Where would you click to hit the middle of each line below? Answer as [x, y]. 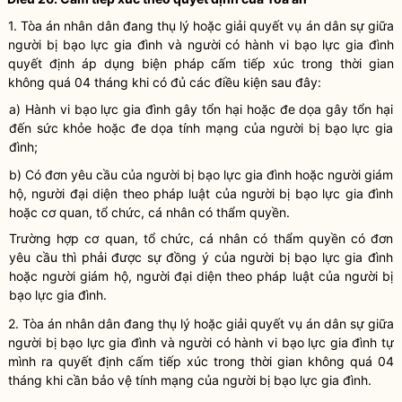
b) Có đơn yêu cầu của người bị [103, 175]
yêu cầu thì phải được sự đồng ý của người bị [152, 257]
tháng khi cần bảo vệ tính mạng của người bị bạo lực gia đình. [190, 380]
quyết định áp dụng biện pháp [110, 63]
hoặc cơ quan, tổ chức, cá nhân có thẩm [129, 212]
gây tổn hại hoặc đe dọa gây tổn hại [282, 109]
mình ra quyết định [68, 361]
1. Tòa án [36, 26]
